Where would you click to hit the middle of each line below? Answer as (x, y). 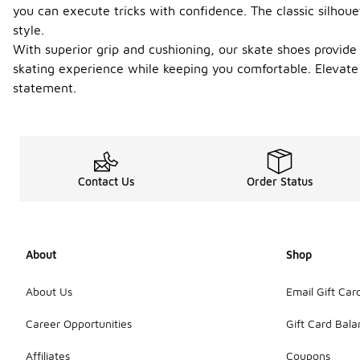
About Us (49, 291)
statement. (45, 88)
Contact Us (106, 181)
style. (29, 30)
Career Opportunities (79, 323)
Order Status (280, 181)
